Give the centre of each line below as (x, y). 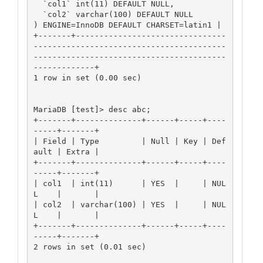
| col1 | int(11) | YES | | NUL (129, 183)
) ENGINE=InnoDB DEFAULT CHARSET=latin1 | (127, 25)
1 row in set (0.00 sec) (87, 77)
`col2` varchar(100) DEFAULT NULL (38, 14)
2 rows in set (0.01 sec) (90, 247)
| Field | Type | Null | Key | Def (129, 141)
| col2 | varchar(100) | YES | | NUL (129, 204)
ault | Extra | (66, 151)
